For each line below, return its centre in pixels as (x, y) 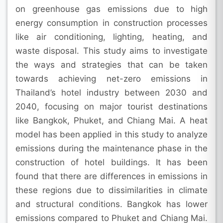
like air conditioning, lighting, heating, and (111, 37)
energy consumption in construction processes (111, 23)
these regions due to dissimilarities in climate (111, 190)
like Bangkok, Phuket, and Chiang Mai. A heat (111, 120)
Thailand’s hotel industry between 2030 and (111, 92)
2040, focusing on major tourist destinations (111, 106)
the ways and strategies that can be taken (111, 64)
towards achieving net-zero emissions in (111, 78)
